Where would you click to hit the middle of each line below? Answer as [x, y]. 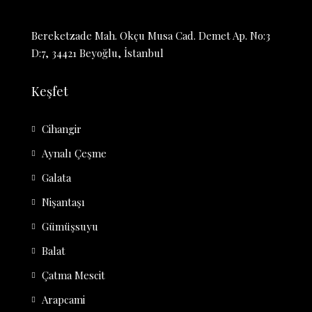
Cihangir [62, 129]
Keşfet [50, 92]
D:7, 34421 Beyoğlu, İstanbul [97, 53]
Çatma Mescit [73, 275]
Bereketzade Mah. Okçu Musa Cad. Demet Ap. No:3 [151, 36]
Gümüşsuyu [70, 227]
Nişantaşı [63, 202]
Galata [56, 178]
